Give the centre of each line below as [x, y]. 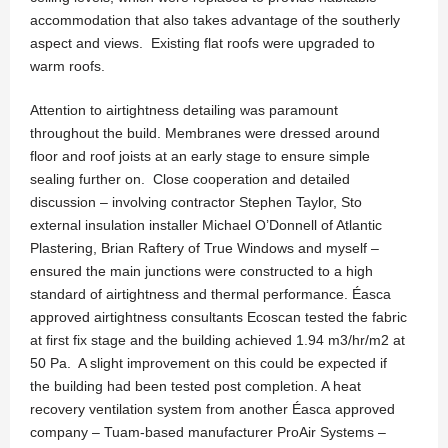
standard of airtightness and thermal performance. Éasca [210, 294]
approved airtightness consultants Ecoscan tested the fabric [218, 317]
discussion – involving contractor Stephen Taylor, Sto [196, 202]
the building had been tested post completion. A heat [195, 386]
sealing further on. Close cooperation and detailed [190, 179]
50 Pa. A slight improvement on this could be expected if [208, 363]
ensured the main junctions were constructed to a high [201, 271]
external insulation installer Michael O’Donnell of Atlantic [206, 225]
